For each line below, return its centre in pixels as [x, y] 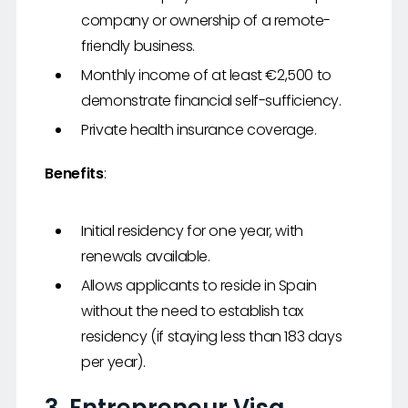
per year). [113, 362]
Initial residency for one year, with [192, 231]
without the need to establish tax [193, 311]
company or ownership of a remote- [206, 21]
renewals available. [146, 257]
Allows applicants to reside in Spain [199, 286]
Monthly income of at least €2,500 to [206, 76]
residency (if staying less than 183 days [212, 337]
